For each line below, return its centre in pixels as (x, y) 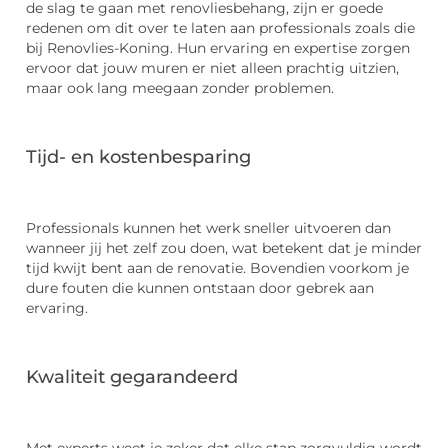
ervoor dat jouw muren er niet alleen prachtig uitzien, (212, 67)
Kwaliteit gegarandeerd (132, 376)
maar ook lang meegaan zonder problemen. (180, 87)
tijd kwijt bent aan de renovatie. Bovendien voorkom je (217, 267)
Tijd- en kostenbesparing (138, 156)
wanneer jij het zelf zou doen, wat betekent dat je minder (224, 247)
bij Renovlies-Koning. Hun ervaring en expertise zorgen (218, 47)
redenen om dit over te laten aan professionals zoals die (220, 27)
